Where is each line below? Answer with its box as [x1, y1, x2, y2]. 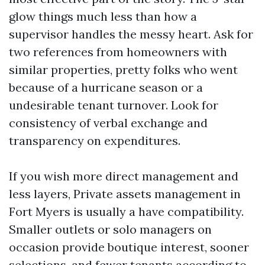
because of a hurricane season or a [9, 80, 203, 95]
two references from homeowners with [9, 44, 227, 59]
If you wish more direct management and [9, 169, 238, 183]
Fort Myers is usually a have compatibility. [9, 204, 244, 219]
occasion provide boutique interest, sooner [9, 240, 249, 254]
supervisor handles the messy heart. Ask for [9, 27, 253, 41]
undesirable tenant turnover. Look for [9, 98, 218, 112]
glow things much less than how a [9, 9, 197, 24]
